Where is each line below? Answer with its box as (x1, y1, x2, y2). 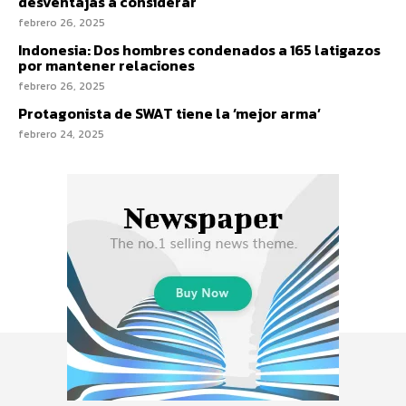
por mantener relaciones (18, 53, 195, 76)
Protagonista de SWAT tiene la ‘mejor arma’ (18, 101, 321, 124)
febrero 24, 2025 (18, 125, 104, 142)
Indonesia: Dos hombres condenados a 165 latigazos (18, 38, 381, 61)
